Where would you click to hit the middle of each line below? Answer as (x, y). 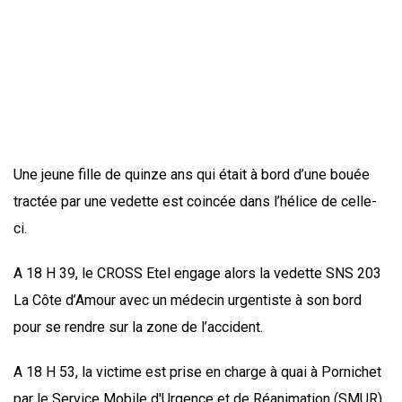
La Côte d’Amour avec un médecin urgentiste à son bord (188, 301)
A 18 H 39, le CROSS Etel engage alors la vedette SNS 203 (197, 274)
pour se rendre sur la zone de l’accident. (138, 328)
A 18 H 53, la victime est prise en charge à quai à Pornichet (197, 372)
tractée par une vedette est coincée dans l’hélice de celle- (195, 202)
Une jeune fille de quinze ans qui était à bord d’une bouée (192, 175)
